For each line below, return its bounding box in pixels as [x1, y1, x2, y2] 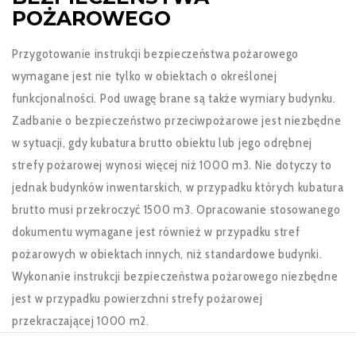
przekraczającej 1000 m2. [12, 313, 149, 329]
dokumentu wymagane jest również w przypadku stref [12, 224, 300, 240]
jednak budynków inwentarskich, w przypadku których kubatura [12, 180, 344, 195]
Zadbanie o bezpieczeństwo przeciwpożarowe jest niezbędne [12, 113, 342, 129]
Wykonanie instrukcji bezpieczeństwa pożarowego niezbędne [12, 269, 339, 284]
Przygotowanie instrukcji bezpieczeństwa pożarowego [12, 46, 299, 62]
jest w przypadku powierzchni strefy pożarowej [12, 291, 263, 307]
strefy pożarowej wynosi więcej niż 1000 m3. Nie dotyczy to [12, 157, 332, 173]
